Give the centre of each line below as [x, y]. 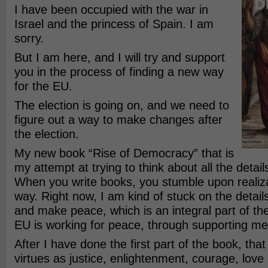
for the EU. [43, 86]
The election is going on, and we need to [121, 105]
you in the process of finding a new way [119, 72]
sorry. [29, 38]
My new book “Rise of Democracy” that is [124, 153]
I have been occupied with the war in [111, 10]
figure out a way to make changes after [118, 120]
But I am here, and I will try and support [119, 57]
